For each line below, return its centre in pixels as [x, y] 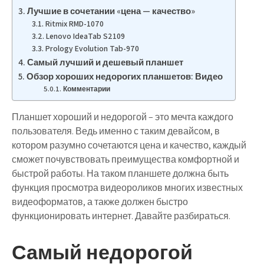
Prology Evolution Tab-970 [92, 48]
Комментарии [88, 89]
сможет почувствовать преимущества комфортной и [126, 159]
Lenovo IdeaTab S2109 [85, 36]
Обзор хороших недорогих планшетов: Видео [125, 76]
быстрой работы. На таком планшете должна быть [120, 174]
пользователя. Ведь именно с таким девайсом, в [116, 131]
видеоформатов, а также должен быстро [100, 202]
